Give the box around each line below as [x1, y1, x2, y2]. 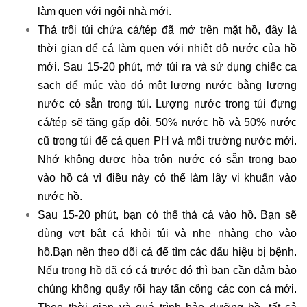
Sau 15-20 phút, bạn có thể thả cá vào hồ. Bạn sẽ [38, 209, 297, 221]
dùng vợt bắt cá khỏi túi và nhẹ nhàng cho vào [38, 228, 297, 239]
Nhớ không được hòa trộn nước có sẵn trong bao [38, 153, 297, 165]
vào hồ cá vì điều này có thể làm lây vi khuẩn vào [38, 172, 297, 184]
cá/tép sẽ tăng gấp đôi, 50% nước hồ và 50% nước [38, 116, 297, 128]
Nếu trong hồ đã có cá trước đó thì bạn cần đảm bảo [38, 265, 297, 276]
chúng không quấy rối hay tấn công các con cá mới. [38, 283, 297, 295]
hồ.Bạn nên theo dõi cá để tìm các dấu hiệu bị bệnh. [38, 246, 297, 258]
